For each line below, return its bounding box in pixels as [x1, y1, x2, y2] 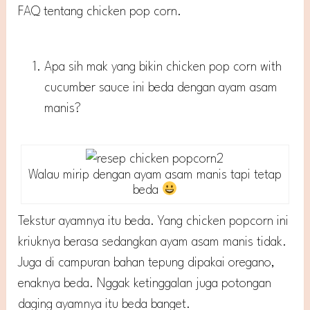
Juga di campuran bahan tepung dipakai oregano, [18, 257, 275, 270]
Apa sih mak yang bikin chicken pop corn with [44, 60, 282, 73]
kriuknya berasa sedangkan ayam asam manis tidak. [18, 236, 287, 249]
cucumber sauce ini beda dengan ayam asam [44, 81, 278, 94]
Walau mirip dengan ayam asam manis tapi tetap [28, 169, 282, 182]
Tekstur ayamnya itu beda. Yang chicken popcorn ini [18, 215, 289, 228]
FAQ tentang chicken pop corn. [18, 5, 182, 18]
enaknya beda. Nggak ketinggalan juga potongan [18, 277, 272, 291]
